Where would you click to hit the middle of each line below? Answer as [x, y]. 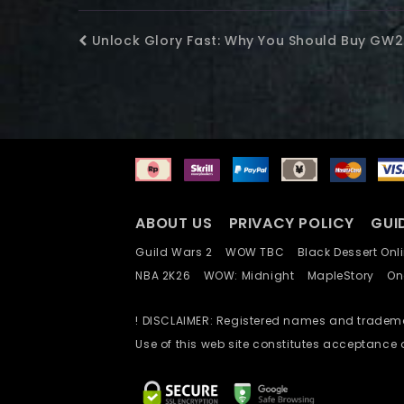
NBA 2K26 [170, 275]
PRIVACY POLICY [294, 223]
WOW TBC [262, 252]
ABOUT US [174, 223]
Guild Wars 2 [179, 252]
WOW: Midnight [255, 275]
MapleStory [347, 275]
